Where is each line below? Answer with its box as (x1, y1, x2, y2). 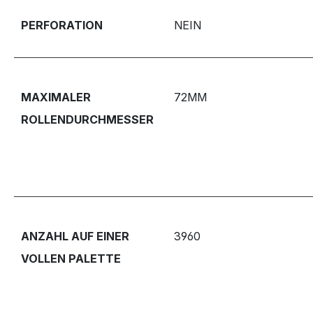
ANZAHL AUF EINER (21, 228, 129, 243)
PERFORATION (21, 17, 103, 32)
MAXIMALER (21, 89, 91, 104)
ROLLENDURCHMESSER (21, 112, 154, 126)
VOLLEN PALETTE (21, 251, 121, 265)
